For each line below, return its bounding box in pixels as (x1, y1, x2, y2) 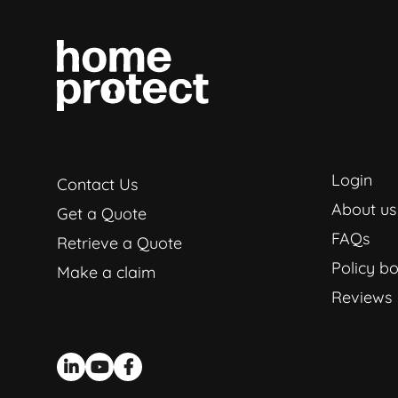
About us (331, 198, 396, 219)
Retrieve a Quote (57, 232, 182, 253)
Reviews (331, 286, 392, 307)
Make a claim (57, 261, 155, 283)
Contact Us (57, 173, 138, 195)
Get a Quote (57, 203, 147, 224)
